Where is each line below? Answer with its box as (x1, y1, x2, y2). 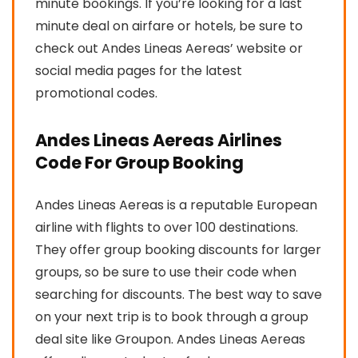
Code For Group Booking (35, 150, 244, 174)
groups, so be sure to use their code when (35, 262, 296, 281)
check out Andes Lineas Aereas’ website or (35, 38, 303, 58)
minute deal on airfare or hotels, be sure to (35, 16, 303, 35)
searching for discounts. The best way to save (35, 284, 322, 304)
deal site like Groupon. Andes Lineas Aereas (35, 329, 305, 348)
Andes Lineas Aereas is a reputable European (35, 195, 317, 214)
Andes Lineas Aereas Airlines (35, 128, 282, 152)
